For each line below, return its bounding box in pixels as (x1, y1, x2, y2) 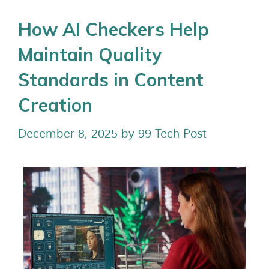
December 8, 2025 (18, 126, 118, 141)
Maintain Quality (18, 43, 162, 66)
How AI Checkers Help (18, 18, 209, 41)
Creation (18, 94, 92, 116)
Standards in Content (18, 68, 204, 91)
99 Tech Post (138, 126, 207, 141)
